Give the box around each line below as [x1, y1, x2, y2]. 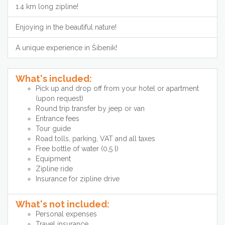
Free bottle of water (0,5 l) [36, 145, 119, 153]
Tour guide [36, 125, 71, 133]
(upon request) [36, 94, 83, 103]
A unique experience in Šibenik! [16, 44, 117, 52]
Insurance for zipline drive [36, 175, 120, 183]
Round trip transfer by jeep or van [36, 104, 145, 113]
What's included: [16, 73, 92, 84]
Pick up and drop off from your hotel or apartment [36, 84, 199, 93]
